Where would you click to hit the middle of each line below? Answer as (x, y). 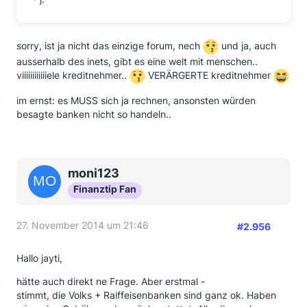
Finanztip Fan (105, 189)
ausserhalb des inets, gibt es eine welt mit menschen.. (137, 61)
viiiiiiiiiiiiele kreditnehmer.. (73, 75)
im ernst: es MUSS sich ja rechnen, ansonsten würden (136, 100)
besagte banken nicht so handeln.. (94, 114)
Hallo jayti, (39, 258)
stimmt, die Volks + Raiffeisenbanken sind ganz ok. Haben (146, 295)
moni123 (94, 173)
